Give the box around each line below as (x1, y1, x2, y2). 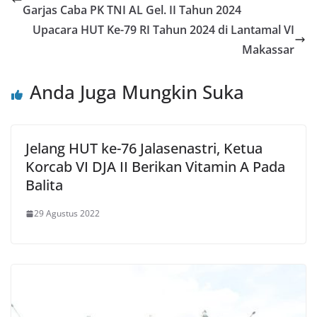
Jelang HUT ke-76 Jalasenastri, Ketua (25, 139, 263, 158)
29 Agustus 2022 (34, 207, 100, 220)
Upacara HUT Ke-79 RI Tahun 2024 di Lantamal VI (33, 22, 294, 38)
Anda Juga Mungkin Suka (30, 79, 244, 105)
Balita (25, 175, 63, 195)
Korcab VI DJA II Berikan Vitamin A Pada (25, 157, 285, 177)
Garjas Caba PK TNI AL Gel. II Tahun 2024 (23, 2, 241, 18)
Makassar (242, 42, 294, 58)
